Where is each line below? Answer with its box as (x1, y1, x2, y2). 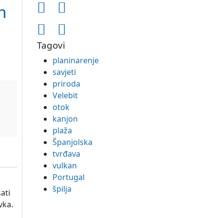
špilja (53, 183, 72, 194)
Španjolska (53, 137, 92, 147)
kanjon (53, 113, 78, 124)
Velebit (53, 90, 78, 101)
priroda (53, 78, 80, 89)
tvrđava (53, 148, 80, 159)
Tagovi (37, 39, 65, 51)
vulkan (53, 160, 77, 171)
